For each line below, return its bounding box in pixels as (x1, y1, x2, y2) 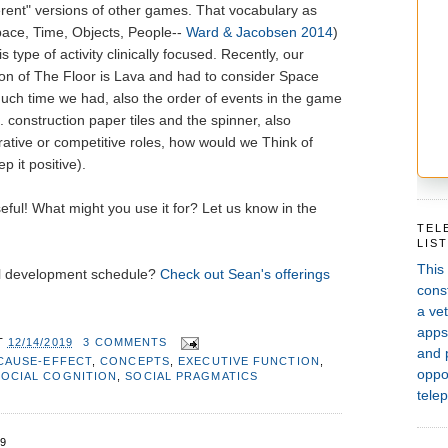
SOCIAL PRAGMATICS (125, 369, 258, 382)
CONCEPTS (100, 354, 170, 367)
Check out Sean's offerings (159, 266, 330, 283)
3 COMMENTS (83, 336, 168, 349)
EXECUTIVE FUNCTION (178, 354, 320, 367)
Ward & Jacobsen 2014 (185, 24, 333, 41)
